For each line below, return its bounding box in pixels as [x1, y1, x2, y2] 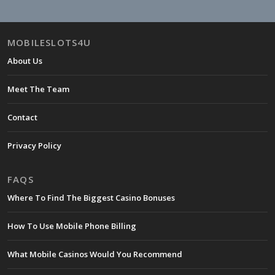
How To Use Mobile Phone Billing [7, 220, 136, 232]
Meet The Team [7, 83, 69, 95]
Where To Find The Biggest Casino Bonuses [7, 192, 175, 204]
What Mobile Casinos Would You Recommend [7, 249, 182, 260]
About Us [7, 55, 42, 66]
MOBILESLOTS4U [7, 36, 91, 48]
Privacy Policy [7, 139, 61, 151]
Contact [7, 111, 37, 123]
